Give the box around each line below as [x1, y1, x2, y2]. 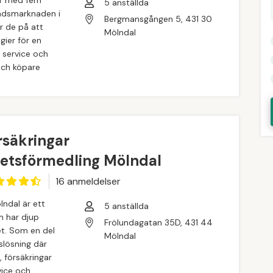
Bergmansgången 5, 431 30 [104, 13, 213, 25]
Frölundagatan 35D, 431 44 [104, 217, 213, 229]
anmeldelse [65, 174, 118, 188]
